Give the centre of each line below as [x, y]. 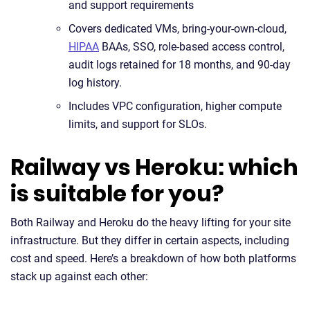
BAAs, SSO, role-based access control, [192, 47]
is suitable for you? [117, 193]
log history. [95, 83]
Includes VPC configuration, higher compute [175, 106]
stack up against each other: [79, 276]
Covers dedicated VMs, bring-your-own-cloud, [177, 29]
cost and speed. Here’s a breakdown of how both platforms [153, 258]
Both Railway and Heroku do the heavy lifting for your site [151, 222]
